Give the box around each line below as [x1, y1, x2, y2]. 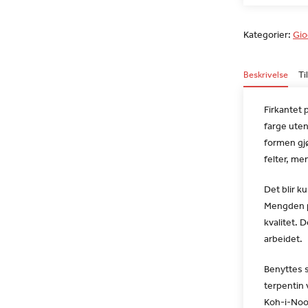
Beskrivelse [243, 69, 288, 80]
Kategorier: [243, 28, 293, 41]
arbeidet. [264, 232, 302, 245]
